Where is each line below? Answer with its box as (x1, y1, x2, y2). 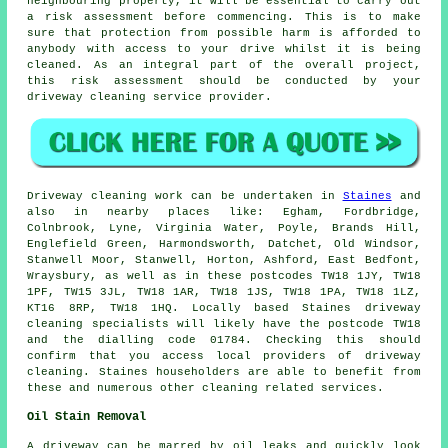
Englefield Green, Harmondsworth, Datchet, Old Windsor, (27, 238, 421, 251)
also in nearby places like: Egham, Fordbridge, (27, 206, 421, 219)
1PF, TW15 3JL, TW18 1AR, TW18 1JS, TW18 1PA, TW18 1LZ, (27, 286, 421, 299)
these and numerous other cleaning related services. (27, 382, 385, 395)
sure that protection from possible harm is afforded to (27, 26, 421, 39)
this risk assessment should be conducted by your (27, 74, 421, 87)
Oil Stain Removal (27, 410, 147, 425)
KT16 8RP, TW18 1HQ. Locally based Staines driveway (27, 302, 421, 315)
